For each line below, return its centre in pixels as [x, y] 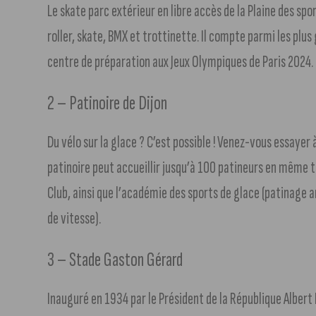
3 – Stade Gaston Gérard [115, 260]
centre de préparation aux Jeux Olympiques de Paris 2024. [181, 61]
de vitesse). [74, 218]
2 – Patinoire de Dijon [108, 103]
